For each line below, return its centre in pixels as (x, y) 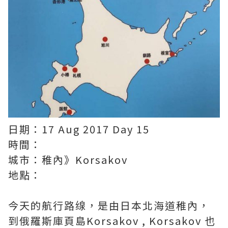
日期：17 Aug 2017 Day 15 (79, 129)
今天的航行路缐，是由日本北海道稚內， (109, 205)
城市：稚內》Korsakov (68, 160)
